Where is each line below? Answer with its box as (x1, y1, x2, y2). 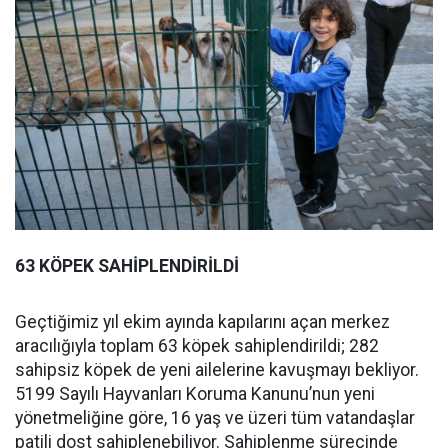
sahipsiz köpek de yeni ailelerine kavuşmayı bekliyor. (15, 360, 419, 380)
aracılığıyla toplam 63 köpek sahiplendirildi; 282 (15, 336, 379, 356)
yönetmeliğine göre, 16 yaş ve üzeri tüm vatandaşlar (15, 408, 415, 428)
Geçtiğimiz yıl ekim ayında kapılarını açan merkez (15, 312, 390, 332)
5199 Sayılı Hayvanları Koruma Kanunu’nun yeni (15, 384, 375, 404)
